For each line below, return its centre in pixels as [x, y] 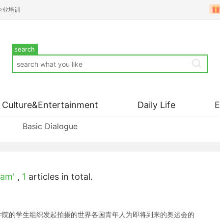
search [25, 49]
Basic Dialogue [50, 126]
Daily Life [156, 105]
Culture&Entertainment [50, 105]
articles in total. [59, 177]
